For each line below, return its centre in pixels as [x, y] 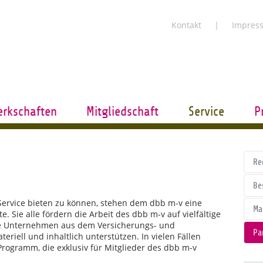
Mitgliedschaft [123, 112]
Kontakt [186, 25]
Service [206, 112]
